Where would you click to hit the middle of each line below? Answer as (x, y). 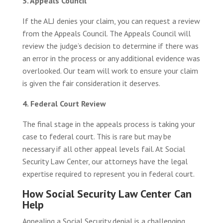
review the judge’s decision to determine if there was (110, 46)
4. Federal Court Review (64, 103)
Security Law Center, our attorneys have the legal (105, 161)
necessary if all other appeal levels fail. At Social (104, 149)
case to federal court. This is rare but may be (97, 136)
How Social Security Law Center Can (107, 193)
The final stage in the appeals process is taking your (109, 124)
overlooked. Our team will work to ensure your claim (110, 70)
